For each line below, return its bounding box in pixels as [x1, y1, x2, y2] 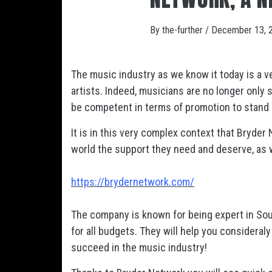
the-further [162, 24, 205, 36]
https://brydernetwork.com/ [71, 175, 194, 188]
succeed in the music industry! [71, 241, 207, 254]
